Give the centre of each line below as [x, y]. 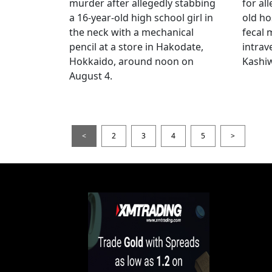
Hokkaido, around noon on [131, 61]
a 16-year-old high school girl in [141, 17]
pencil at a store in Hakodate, [136, 46]
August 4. [91, 76]
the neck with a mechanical [131, 32]
